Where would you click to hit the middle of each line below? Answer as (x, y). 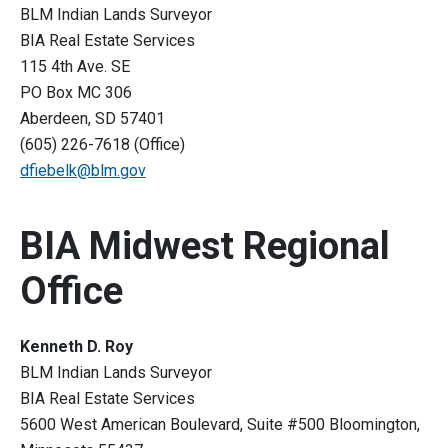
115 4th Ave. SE (77, 67)
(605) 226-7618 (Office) (104, 145)
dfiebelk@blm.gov (83, 171)
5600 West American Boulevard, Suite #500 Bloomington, (220, 425)
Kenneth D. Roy (78, 347)
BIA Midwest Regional (205, 246)
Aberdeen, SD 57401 (94, 119)
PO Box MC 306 (78, 93)
